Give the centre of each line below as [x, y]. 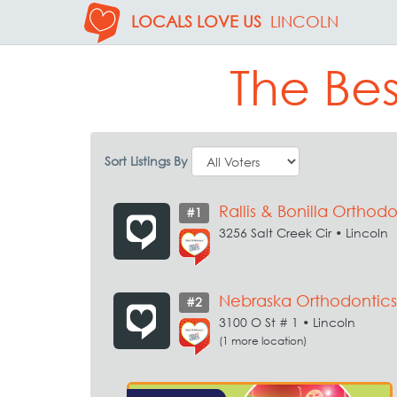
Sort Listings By [146, 161]
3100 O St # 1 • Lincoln [287, 322]
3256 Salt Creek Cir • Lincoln [304, 233]
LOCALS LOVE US [196, 22]
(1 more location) [263, 341]
